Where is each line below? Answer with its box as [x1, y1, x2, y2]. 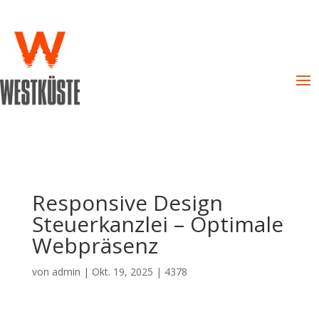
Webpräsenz [31, 231, 158, 260]
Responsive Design [31, 188, 223, 217]
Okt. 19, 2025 [91, 265, 153, 278]
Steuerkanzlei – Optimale [31, 209, 283, 239]
